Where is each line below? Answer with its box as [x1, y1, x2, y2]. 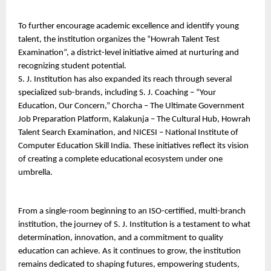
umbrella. [18, 168, 53, 177]
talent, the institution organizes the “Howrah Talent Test [18, 34, 220, 44]
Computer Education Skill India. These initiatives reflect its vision [18, 141, 249, 151]
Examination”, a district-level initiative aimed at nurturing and [18, 48, 239, 57]
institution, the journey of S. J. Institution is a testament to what [18, 220, 250, 229]
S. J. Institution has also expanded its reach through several [18, 74, 232, 84]
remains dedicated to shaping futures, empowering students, [18, 260, 240, 269]
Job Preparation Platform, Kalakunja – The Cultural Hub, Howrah [18, 114, 250, 124]
